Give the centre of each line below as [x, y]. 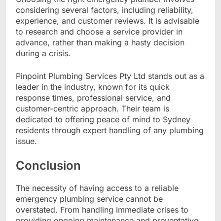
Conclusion [48, 166]
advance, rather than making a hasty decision [100, 43]
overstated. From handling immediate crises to [102, 210]
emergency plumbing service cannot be [89, 199]
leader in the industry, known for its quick [93, 87]
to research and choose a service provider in [99, 32]
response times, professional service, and [93, 98]
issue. [26, 141]
